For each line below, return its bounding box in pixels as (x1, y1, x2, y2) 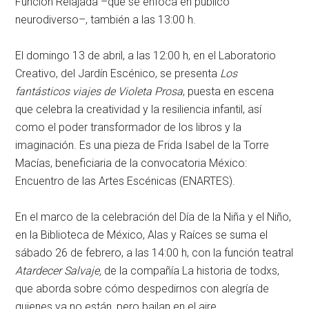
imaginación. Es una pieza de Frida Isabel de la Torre (15, 139, 270, 152)
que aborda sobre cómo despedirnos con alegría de (15, 282, 270, 296)
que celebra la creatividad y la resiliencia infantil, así (15, 103, 262, 117)
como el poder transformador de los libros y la (15, 121, 242, 134)
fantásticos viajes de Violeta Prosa (15, 85, 183, 99)
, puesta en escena (183, 85, 275, 99)
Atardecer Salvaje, (15, 264, 102, 278)
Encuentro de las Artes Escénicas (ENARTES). (15, 175, 236, 188)
